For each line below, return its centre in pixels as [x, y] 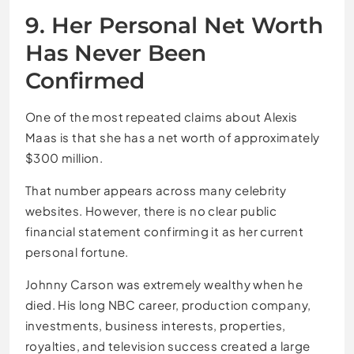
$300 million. [64, 157]
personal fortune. [77, 251]
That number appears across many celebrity [156, 190]
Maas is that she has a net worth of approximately [173, 137]
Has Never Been [116, 53]
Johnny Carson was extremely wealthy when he [164, 284]
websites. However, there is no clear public [151, 210]
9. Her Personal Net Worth [174, 25]
